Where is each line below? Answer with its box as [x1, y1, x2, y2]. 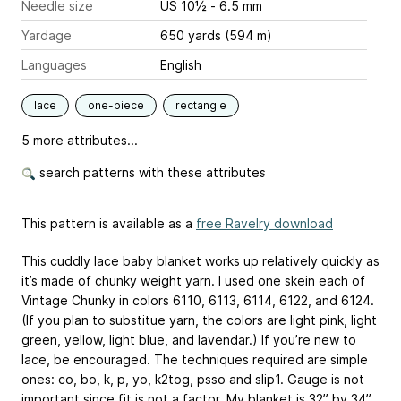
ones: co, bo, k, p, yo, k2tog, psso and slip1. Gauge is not [21, 371, 364, 387]
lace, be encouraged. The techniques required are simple [21, 352, 368, 367]
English [160, 57, 201, 73]
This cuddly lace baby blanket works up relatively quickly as [21, 253, 380, 269]
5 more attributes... [21, 132, 138, 148]
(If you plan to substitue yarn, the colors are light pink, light [21, 312, 377, 328]
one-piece [88, 98, 144, 112]
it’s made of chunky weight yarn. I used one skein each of [21, 273, 365, 288]
